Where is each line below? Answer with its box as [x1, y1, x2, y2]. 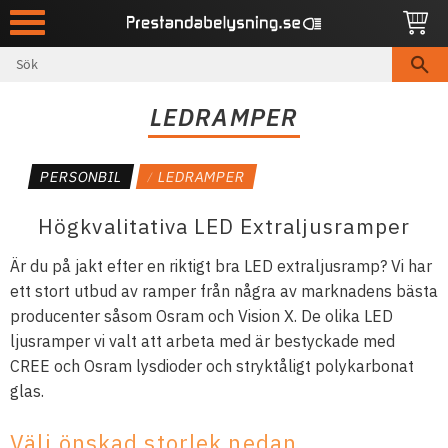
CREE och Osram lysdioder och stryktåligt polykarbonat [10, 356, 414, 377]
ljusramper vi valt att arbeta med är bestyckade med [10, 331, 395, 352]
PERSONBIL [38, 166, 124, 186]
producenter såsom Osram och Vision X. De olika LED [10, 306, 393, 327]
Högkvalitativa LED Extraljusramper [38, 213, 410, 241]
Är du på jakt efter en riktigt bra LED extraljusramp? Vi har [10, 256, 432, 277]
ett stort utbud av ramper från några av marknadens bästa [10, 281, 438, 302]
